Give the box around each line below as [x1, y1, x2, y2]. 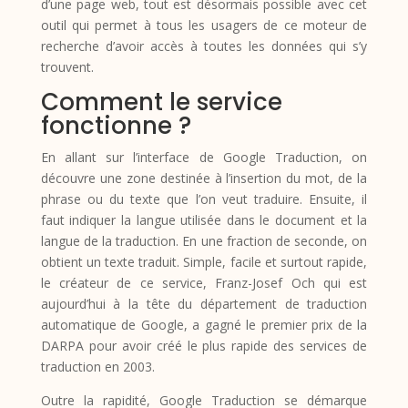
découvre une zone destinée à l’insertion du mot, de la [40, 168, 368, 187]
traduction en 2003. [40, 357, 155, 375]
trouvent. [40, 57, 94, 76]
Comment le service [40, 85, 282, 118]
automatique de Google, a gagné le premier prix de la [40, 315, 368, 333]
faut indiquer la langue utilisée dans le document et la [40, 210, 368, 229]
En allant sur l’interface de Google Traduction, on [40, 148, 368, 166]
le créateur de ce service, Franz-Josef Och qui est [40, 273, 368, 291]
